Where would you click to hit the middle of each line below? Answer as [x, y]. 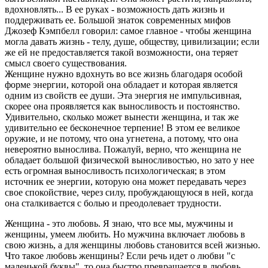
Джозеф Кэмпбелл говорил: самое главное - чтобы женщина [128, 31]
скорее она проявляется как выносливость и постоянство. [122, 106]
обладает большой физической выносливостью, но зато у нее [130, 160]
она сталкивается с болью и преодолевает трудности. [113, 203]
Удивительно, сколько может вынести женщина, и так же [122, 117]
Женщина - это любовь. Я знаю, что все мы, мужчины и [119, 223]
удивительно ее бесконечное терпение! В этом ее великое [122, 127]
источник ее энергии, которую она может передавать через [125, 181]
